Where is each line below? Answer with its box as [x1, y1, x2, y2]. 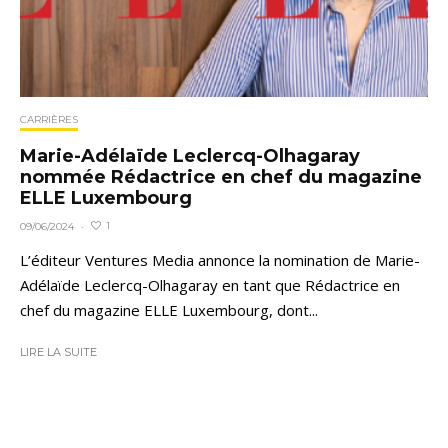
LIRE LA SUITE [20, 344, 97, 359]
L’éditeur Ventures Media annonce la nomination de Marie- [20, 249, 420, 270]
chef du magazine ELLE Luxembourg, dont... [20, 299, 318, 320]
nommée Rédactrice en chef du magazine [20, 165, 422, 188]
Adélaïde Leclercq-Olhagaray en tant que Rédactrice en [20, 274, 400, 295]
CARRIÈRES [20, 112, 78, 126]
